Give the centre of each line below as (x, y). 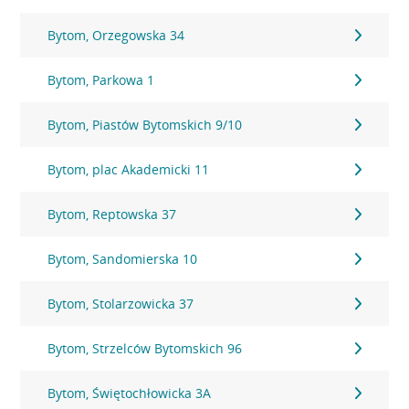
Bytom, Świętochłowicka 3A (130, 393)
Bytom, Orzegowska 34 (116, 35)
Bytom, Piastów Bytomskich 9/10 (145, 125)
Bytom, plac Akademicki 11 (129, 169)
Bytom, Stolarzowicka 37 (121, 304)
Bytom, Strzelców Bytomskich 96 (145, 348)
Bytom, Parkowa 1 (101, 80)
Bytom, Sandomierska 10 (123, 259)
